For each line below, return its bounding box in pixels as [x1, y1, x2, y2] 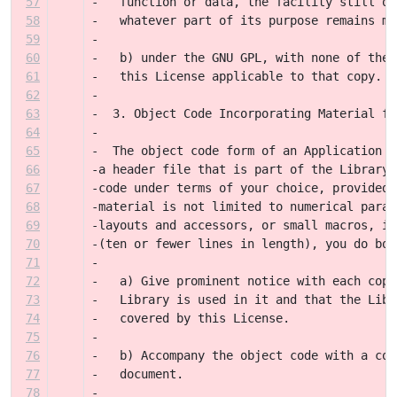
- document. [91, 367, 183, 381]
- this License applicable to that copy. [91, 69, 382, 83]
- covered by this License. [91, 311, 290, 325]
